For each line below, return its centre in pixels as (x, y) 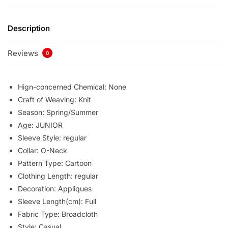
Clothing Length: (46, 176)
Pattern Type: (41, 163)
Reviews (24, 53)
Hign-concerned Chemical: (63, 87)
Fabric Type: (40, 214)
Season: (32, 112)
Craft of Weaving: (48, 99)
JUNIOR (49, 125)
